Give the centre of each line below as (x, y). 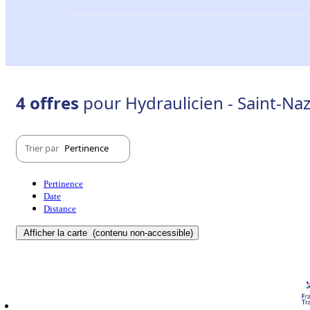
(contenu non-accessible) (142, 232)
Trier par (43, 148)
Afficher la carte (57, 232)
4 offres (49, 102)
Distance (60, 208)
